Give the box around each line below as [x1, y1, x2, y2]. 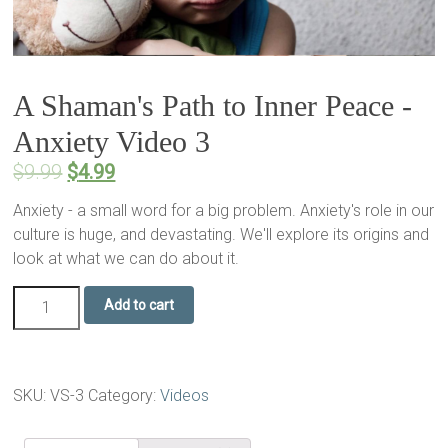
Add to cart [103, 296, 174, 313]
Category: [88, 385, 161, 405]
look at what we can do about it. [13, 248, 240, 268]
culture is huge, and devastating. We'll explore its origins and [13, 224, 430, 244]
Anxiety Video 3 [13, 124, 211, 158]
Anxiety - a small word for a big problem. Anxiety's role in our [13, 200, 435, 220]
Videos [160, 385, 210, 405]
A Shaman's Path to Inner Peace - [13, 88, 413, 122]
